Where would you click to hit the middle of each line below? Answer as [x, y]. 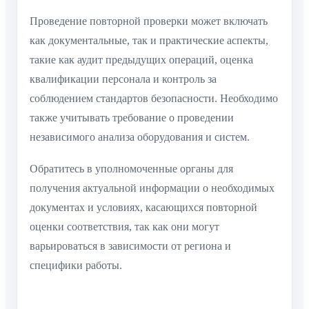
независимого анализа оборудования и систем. [140, 137]
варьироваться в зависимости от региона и [130, 246]
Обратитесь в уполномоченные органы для [131, 169]
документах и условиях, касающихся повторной [143, 208]
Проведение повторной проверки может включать [149, 21]
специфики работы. [76, 266]
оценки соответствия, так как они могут [124, 227]
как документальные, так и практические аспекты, [149, 40]
